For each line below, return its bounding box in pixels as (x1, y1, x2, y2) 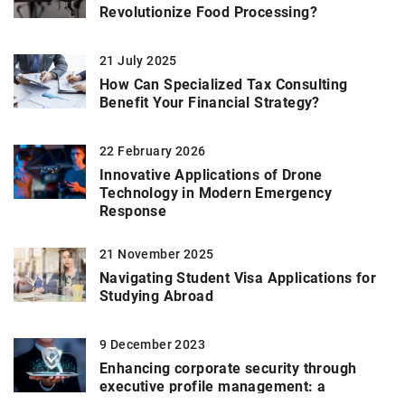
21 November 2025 (99, 247, 214, 262)
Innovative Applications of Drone (99, 166, 323, 184)
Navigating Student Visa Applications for (99, 269, 376, 287)
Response (99, 202, 167, 221)
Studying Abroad (99, 287, 214, 306)
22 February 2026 (99, 144, 206, 159)
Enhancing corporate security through (99, 360, 357, 378)
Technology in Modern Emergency (99, 184, 332, 202)
